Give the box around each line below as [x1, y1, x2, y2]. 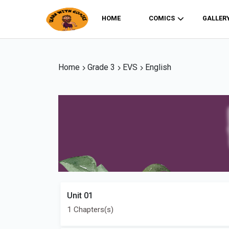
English [143, 62, 171, 72]
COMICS [148, 14, 175, 22]
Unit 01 [67, 191, 93, 200]
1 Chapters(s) [67, 205, 113, 214]
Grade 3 [85, 62, 117, 72]
